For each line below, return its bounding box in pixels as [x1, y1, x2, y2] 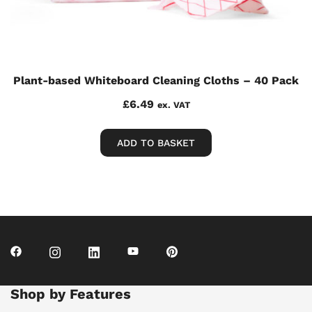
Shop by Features [10, 286, 131, 303]
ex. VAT [157, 100, 190, 111]
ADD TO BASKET [117, 137, 195, 149]
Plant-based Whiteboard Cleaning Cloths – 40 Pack [13, 74, 299, 88]
